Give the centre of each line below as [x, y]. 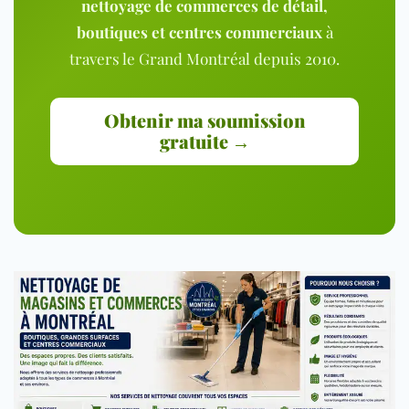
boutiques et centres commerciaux [199, 31]
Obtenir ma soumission [204, 120]
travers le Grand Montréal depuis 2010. [204, 58]
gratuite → [204, 141]
